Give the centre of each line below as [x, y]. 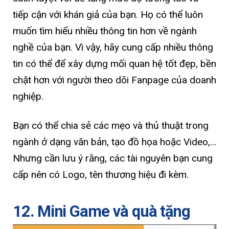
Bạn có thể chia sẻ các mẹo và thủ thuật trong [111, 126]
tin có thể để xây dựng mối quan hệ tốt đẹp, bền [114, 63]
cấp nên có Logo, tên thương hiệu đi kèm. [101, 175]
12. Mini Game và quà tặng [102, 212]
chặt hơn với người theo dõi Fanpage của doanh [114, 80]
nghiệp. [28, 96]
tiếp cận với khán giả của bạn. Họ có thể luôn [108, 14]
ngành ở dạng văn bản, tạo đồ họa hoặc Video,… [114, 142]
